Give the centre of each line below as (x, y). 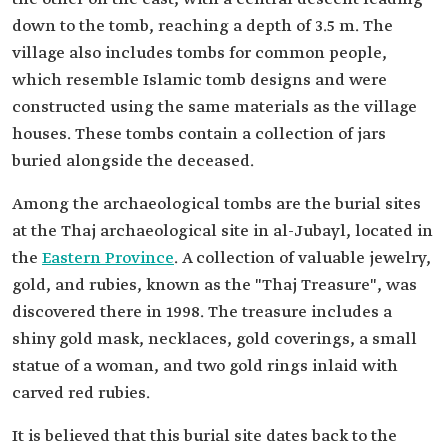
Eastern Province (108, 258)
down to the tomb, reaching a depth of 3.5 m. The (202, 26)
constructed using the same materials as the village (214, 107)
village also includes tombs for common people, (199, 53)
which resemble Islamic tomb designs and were (199, 80)
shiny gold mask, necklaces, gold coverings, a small (214, 339)
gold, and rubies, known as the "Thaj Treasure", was (214, 285)
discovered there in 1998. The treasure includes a (202, 312)
